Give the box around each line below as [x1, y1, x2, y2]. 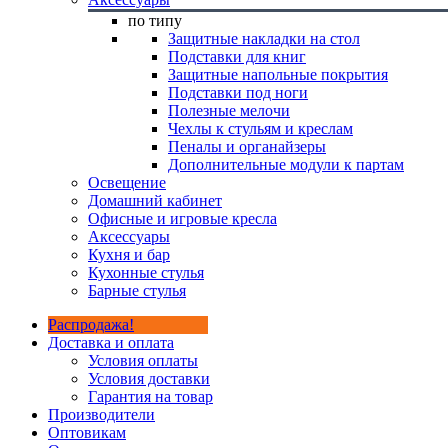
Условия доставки [88, 370, 210, 387]
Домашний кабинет [88, 192, 222, 209]
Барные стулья [88, 282, 186, 299]
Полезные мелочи [168, 102, 290, 119]
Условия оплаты [88, 352, 198, 369]
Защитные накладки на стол [168, 30, 360, 47]
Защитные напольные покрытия [168, 66, 388, 83]
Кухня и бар [88, 246, 170, 263]
